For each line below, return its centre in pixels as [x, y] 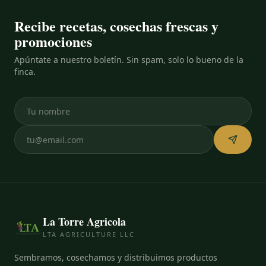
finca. [25, 72]
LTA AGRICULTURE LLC [89, 234]
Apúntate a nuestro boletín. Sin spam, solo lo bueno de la [129, 60]
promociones [53, 41]
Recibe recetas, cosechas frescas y [116, 26]
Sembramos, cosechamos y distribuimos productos [116, 257]
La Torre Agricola [84, 221]
